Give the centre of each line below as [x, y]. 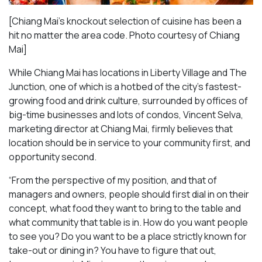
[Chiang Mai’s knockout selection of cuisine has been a [125, 21]
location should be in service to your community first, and [130, 142]
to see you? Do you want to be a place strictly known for [128, 236]
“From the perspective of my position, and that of [113, 180]
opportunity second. [53, 156]
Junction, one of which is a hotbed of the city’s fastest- [125, 86]
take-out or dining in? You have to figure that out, [113, 250]
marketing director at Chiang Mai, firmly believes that [121, 128]
